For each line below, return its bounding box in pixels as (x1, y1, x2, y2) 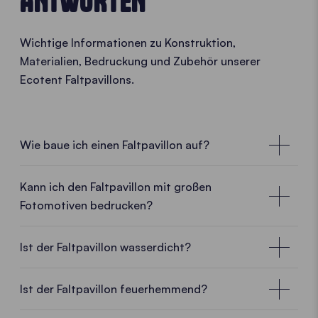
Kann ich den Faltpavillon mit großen (20, 180, 212, 194)
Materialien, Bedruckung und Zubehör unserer (20, 54, 261, 69)
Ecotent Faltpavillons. (20, 72, 134, 87)
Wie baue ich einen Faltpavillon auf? (20, 138, 209, 153)
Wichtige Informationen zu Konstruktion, (20, 35, 236, 50)
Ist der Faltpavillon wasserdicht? (20, 240, 191, 255)
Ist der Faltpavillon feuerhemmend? (20, 282, 207, 297)
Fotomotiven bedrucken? (20, 198, 153, 213)
